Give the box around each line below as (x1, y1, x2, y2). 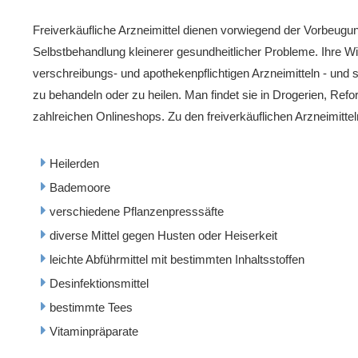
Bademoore (46, 181, 110, 195)
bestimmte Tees (46, 301, 133, 315)
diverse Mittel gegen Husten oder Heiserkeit (46, 229, 277, 243)
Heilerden (46, 157, 99, 171)
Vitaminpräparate (46, 325, 138, 339)
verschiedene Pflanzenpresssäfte (46, 205, 224, 219)
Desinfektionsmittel (46, 277, 149, 291)
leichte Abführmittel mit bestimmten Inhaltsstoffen (46, 253, 304, 267)
